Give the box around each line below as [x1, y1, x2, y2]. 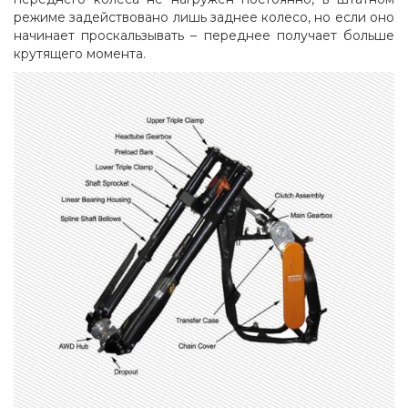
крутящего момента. [14, 45, 146, 62]
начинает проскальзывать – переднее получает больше [14, 26, 394, 44]
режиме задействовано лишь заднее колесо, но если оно [14, 8, 394, 25]
